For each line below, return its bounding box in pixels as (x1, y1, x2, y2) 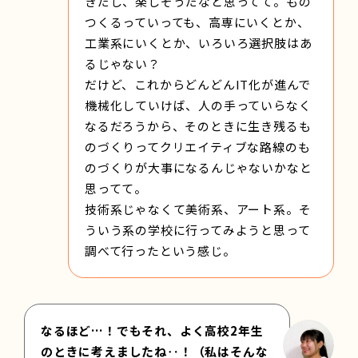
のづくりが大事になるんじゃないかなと (85, 158, 312, 176)
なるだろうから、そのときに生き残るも (85, 117, 312, 134)
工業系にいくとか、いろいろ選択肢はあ (85, 34, 312, 51)
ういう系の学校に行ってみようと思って (85, 221, 311, 238)
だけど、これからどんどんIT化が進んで (85, 75, 312, 93)
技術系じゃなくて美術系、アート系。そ (85, 200, 312, 217)
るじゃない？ (85, 54, 161, 72)
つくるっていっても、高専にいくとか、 (85, 13, 310, 30)
